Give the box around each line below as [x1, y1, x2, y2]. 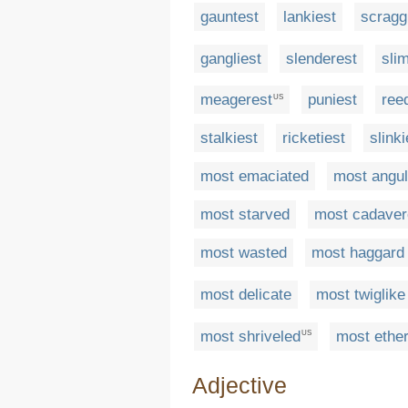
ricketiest [282, 129, 345, 148]
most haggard [311, 244, 404, 262]
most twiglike [316, 285, 405, 303]
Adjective [192, 372, 287, 398]
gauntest [200, 7, 259, 25]
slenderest [286, 49, 357, 67]
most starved [200, 206, 290, 224]
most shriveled [200, 327, 301, 345]
